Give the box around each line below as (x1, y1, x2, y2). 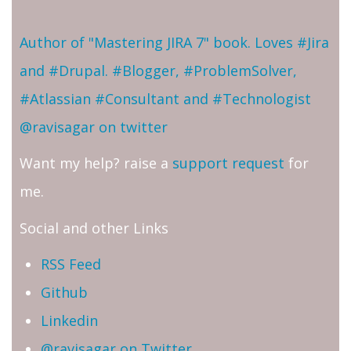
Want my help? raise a (20, 154, 172, 173)
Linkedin (41, 311, 98, 331)
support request (172, 154, 284, 173)
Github (41, 283, 88, 302)
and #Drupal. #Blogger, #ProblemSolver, (20, 60, 297, 80)
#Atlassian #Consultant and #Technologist (20, 89, 311, 108)
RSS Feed (41, 255, 101, 274)
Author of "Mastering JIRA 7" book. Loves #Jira (20, 32, 329, 52)
